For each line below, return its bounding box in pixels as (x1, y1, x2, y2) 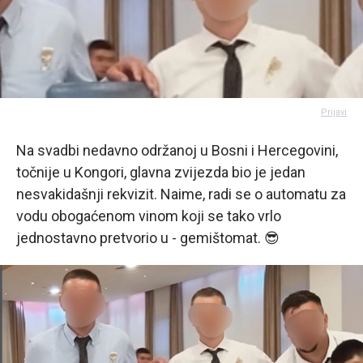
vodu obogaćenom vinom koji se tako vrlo (16, 207, 281, 225)
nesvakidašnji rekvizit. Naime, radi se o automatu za (16, 186, 346, 203)
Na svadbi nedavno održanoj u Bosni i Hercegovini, (16, 142, 338, 160)
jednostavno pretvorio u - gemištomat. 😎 (16, 229, 280, 247)
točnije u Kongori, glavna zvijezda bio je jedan (16, 164, 305, 181)
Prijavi (321, 107, 347, 118)
